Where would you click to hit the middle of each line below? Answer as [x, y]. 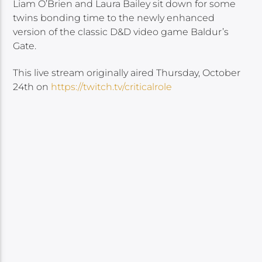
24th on [32, 87]
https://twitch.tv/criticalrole [112, 87]
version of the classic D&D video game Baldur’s [121, 32]
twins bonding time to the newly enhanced [114, 18]
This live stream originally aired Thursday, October [127, 73]
